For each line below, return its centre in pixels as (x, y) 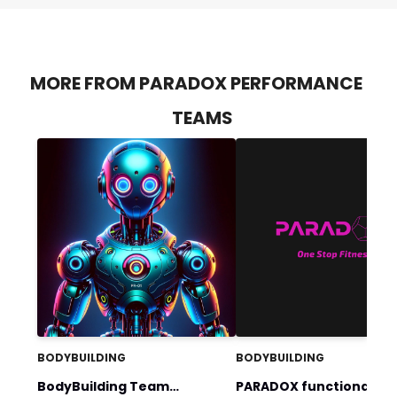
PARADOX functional (304, 386)
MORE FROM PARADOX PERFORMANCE (196, 83)
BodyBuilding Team (103, 386)
